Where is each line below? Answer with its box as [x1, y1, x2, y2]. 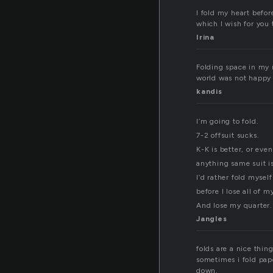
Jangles [196, 214, 227, 224]
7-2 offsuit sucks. [196, 131, 260, 140]
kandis [196, 87, 222, 96]
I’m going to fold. [196, 117, 259, 126]
